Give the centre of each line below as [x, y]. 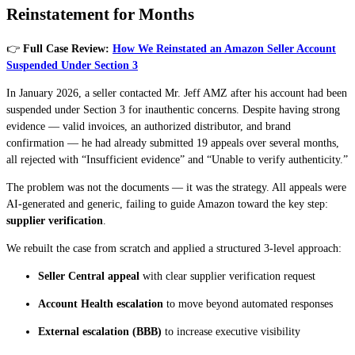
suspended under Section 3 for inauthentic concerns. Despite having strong [173, 109]
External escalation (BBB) [100, 331]
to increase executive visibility [231, 331]
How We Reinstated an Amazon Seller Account [224, 48]
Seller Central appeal [89, 276]
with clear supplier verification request [227, 276]
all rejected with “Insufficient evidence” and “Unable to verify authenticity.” [177, 159]
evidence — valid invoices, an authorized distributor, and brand [149, 126]
